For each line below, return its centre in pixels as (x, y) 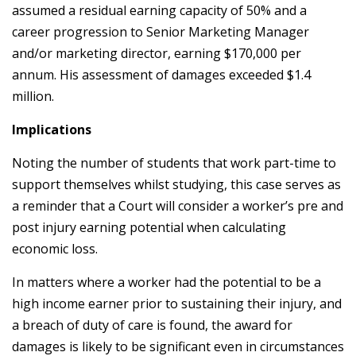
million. (33, 96)
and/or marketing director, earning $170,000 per (157, 53)
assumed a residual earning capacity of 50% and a (159, 10)
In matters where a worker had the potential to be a (166, 282)
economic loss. (55, 249)
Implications (52, 130)
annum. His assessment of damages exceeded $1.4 (161, 75)
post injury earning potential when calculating (149, 227)
